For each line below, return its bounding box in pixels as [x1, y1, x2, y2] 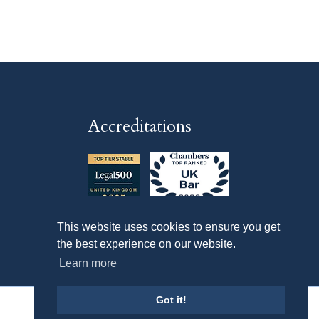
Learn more [59, 257, 117, 270]
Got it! [155, 294, 187, 306]
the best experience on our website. [57, 238, 236, 251]
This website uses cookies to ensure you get [57, 221, 280, 234]
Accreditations [87, 115, 192, 139]
